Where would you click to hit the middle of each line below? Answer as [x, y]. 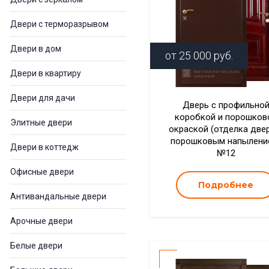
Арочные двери [41, 221]
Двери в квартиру [46, 73]
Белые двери [36, 246]
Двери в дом [36, 49]
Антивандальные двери [58, 196]
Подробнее [226, 185]
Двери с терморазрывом [59, 24]
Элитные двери [41, 122]
